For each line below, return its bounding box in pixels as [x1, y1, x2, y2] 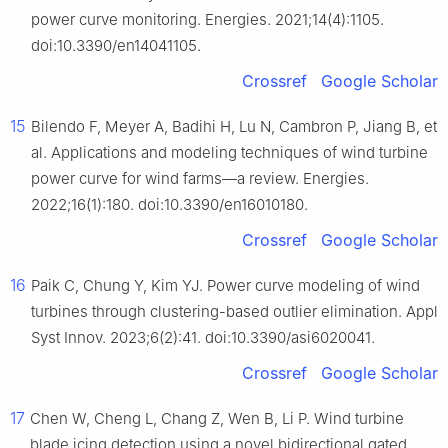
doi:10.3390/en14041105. [31, 35, 201, 55]
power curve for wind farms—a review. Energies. [31, 168, 369, 188]
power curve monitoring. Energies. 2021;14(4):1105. [31, 9, 384, 29]
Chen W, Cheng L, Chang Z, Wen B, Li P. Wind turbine [30, 408, 404, 428]
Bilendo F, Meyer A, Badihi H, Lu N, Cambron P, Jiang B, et [31, 116, 437, 136]
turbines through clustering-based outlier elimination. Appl [31, 301, 438, 321]
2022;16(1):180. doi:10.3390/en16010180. [31, 194, 308, 214]
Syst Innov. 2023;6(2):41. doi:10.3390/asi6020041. [31, 327, 375, 347]
